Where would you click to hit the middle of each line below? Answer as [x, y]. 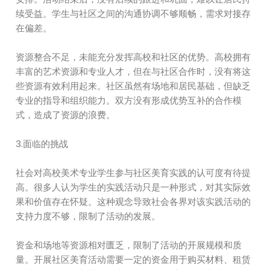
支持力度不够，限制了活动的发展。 [88, 216]
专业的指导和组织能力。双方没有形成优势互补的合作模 [129, 100]
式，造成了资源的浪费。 [66, 115]
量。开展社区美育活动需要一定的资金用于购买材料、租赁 [133, 259]
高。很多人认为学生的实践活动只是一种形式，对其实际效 [133, 187]
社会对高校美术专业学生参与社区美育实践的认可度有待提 [133, 173]
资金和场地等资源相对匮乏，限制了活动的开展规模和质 [129, 245]
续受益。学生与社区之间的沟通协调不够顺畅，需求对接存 [133, 14]
